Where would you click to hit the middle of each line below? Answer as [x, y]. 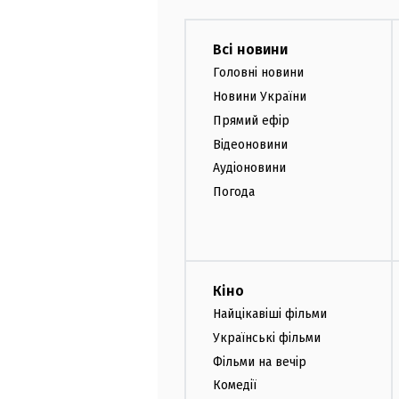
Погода [234, 192]
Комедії [235, 386]
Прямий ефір [251, 120]
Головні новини [258, 73]
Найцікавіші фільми [270, 313]
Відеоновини [250, 144]
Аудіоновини [249, 168]
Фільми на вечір [260, 362]
